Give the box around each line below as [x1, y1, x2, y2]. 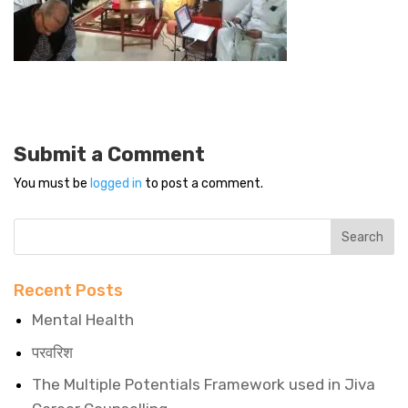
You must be [14, 176, 90, 191]
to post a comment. [142, 176, 263, 191]
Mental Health [32, 311, 134, 329]
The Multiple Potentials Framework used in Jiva [32, 375, 375, 393]
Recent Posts [14, 280, 123, 301]
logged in [90, 176, 142, 191]
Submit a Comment [14, 142, 205, 167]
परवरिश [32, 342, 73, 362]
